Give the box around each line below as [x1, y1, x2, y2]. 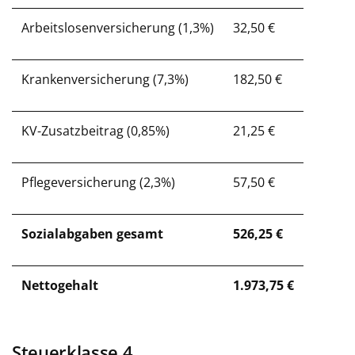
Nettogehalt [21, 277, 98, 294]
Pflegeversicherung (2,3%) [21, 174, 175, 191]
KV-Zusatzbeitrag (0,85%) [21, 122, 170, 139]
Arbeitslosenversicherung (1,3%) [21, 19, 214, 36]
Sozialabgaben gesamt [21, 225, 163, 242]
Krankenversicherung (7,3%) [21, 71, 189, 88]
